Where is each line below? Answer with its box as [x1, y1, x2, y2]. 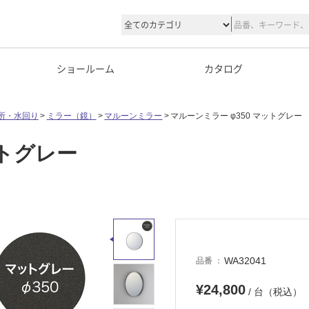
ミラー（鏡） [46, 111, 97, 121]
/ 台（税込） [246, 286, 302, 298]
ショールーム [57, 61, 114, 75]
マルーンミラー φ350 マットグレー [170, 111, 303, 121]
